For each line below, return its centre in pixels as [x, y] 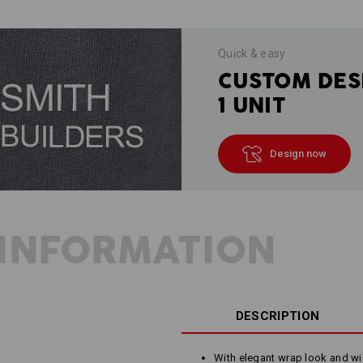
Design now [298, 153]
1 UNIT [252, 105]
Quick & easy [252, 53]
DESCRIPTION [278, 316]
